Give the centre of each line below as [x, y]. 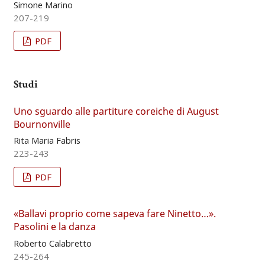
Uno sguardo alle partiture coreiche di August [116, 111]
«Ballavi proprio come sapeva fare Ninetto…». [114, 214]
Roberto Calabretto [52, 243]
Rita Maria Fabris [47, 140]
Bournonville [42, 124]
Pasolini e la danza [54, 227]
